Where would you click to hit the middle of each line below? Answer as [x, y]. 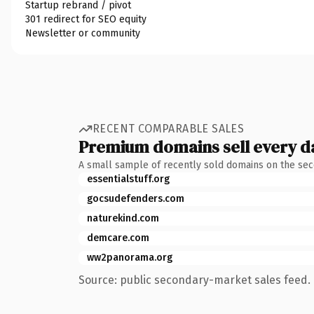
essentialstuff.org [128, 179]
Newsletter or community [83, 33]
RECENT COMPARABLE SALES [169, 129]
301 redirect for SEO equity [86, 19]
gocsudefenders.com [136, 198]
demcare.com [118, 238]
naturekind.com [123, 218]
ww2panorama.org [130, 257]
